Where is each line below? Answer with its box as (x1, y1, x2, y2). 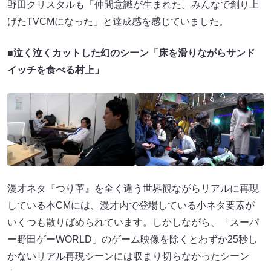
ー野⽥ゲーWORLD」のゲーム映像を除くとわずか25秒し (7, 233, 258, 244)
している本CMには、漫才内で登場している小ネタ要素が (7, 200, 255, 211)
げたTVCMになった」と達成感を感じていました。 (7, 16, 229, 27)
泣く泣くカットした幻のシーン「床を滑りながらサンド (13, 48, 255, 59)
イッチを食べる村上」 (7, 65, 104, 76)
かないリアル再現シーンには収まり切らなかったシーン (7, 250, 249, 261)
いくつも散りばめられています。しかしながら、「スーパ (7, 217, 259, 227)
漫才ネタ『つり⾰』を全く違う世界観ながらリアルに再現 (7, 183, 259, 194)
